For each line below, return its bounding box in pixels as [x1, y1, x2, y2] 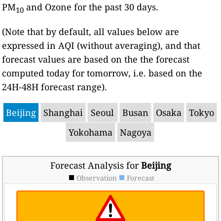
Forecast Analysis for [50, 159, 141, 171]
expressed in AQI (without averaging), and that [2, 39, 201, 51]
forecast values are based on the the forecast [2, 53, 190, 65]
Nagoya [119, 126, 151, 138]
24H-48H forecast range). [2, 80, 108, 93]
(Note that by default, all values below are [2, 25, 180, 37]
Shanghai [43, 106, 83, 118]
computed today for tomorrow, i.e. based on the [2, 67, 203, 79]
